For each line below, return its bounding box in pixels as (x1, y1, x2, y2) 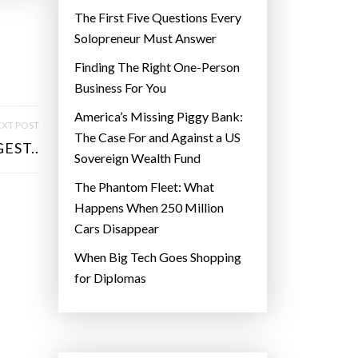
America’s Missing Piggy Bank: (74, 109, 243, 125)
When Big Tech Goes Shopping (74, 249, 241, 265)
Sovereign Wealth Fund (74, 150, 201, 166)
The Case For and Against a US (74, 129, 241, 145)
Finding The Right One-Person (74, 59, 240, 75)
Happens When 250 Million (74, 200, 224, 216)
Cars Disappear (74, 221, 159, 237)
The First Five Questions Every (74, 10, 241, 26)
